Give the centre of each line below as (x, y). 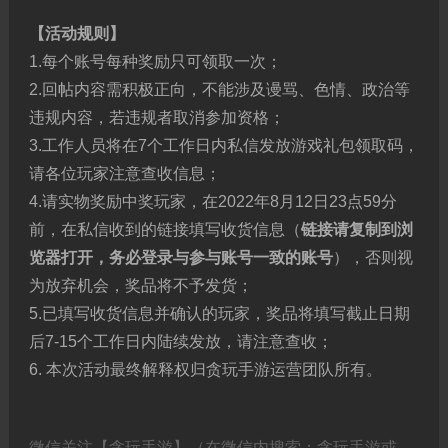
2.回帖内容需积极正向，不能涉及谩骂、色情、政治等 (219, 89)
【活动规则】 (76, 33)
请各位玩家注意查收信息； (124, 173)
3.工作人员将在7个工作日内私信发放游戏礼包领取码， (223, 145)
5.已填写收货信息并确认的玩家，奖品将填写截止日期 (219, 313)
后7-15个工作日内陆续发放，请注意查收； (180, 341)
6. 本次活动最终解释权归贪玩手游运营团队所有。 (205, 369)
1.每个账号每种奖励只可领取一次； (155, 61)
